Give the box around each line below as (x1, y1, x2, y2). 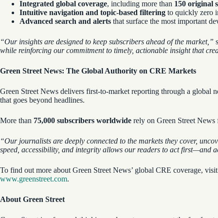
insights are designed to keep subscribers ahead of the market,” (19, 37, 214, 46)
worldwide (96, 116, 131, 125)
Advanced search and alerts (19, 17, 111, 25)
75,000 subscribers (34, 116, 94, 125)
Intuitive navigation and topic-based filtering (19, 8, 165, 17)
